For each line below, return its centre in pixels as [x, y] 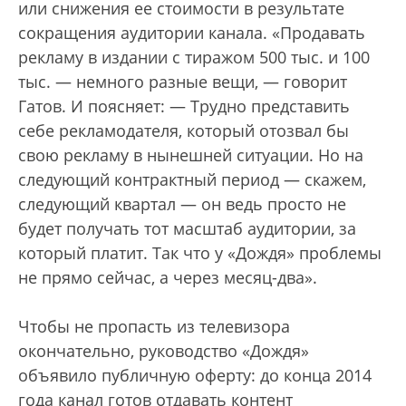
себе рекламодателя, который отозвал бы [184, 130]
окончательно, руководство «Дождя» [164, 350]
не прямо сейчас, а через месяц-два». [168, 277]
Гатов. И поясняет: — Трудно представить [184, 106]
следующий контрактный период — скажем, [192, 179]
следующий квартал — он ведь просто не [182, 203]
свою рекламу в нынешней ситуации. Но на [191, 155]
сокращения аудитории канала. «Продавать [192, 32]
